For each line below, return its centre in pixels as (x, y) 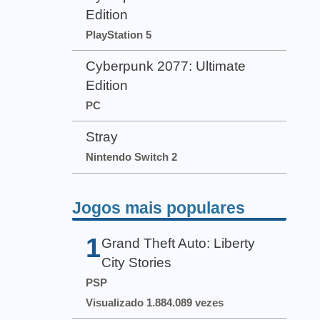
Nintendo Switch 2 (132, 157)
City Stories (137, 263)
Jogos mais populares (159, 208)
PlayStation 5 (119, 35)
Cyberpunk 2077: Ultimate (166, 66)
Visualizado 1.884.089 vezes (155, 303)
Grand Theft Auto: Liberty (179, 244)
